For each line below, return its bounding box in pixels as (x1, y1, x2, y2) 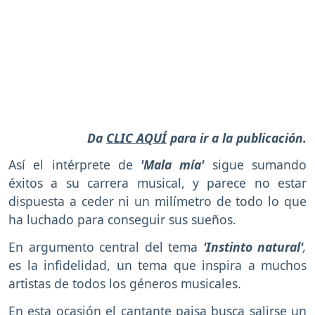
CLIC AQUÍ (106, 129, 167, 146)
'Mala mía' (141, 156, 212, 174)
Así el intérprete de (8, 156, 141, 174)
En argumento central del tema (8, 238, 198, 256)
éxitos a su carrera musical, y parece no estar (8, 174, 307, 192)
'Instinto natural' (202, 238, 303, 256)
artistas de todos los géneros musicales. (8, 275, 241, 292)
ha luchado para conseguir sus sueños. (8, 211, 236, 229)
